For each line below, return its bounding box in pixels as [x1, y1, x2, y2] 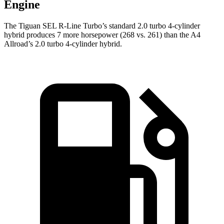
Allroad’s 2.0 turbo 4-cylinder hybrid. [4, 39, 122, 48]
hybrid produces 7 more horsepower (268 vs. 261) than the [4, 30, 190, 39]
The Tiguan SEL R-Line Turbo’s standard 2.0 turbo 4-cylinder [4, 21, 200, 30]
